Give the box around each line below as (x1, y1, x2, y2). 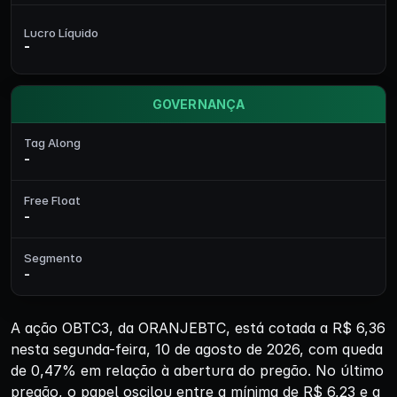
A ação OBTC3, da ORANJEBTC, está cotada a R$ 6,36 (11, 319, 385, 337)
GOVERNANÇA (152, 97, 245, 112)
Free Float (24, 193, 81, 207)
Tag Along (24, 136, 81, 150)
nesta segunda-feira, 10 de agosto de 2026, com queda (11, 340, 383, 358)
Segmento (24, 251, 82, 265)
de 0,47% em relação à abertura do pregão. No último (11, 362, 384, 379)
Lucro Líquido (24, 25, 98, 40)
